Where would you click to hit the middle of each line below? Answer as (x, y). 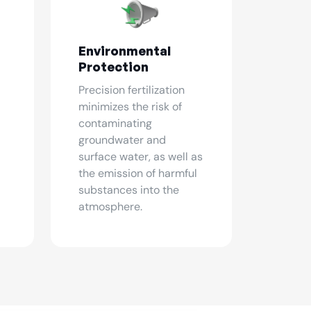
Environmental (125, 51)
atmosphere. (110, 207)
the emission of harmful (138, 173)
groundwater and (122, 140)
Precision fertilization (132, 90)
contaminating (115, 123)
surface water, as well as (141, 157)
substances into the (129, 190)
